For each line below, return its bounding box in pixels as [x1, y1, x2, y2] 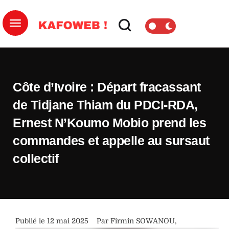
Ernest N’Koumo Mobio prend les [13, 116, 206, 130]
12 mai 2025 [47, 216, 88, 225]
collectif [13, 151, 59, 166]
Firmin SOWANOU [110, 216, 175, 225]
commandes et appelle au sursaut [13, 133, 210, 148]
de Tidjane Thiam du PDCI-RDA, [13, 98, 198, 112]
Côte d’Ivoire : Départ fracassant [13, 80, 201, 94]
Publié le [15, 216, 47, 225]
